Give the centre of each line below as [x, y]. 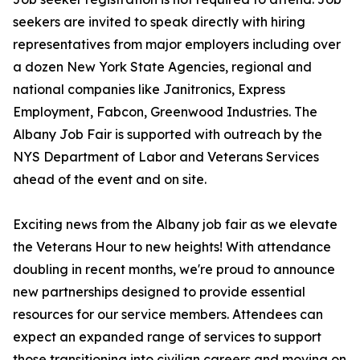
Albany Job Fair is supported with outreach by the [168, 135]
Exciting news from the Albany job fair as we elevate [175, 225]
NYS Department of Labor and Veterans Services [166, 157]
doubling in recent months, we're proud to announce [174, 270]
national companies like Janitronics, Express [149, 90]
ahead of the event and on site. [110, 180]
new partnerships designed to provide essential [159, 292]
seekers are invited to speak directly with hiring [159, 22]
